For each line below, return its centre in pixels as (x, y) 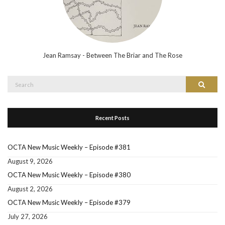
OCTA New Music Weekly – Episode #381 (69, 147)
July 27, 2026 (28, 216)
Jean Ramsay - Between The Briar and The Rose (113, 55)
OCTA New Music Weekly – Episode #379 (69, 202)
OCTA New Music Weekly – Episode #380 (69, 175)
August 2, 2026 (30, 189)
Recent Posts (113, 118)
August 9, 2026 (30, 161)
